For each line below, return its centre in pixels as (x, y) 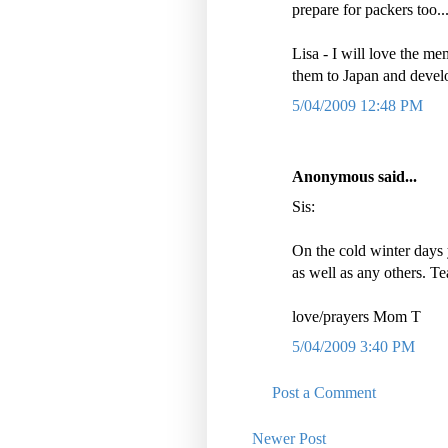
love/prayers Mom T (356, 316)
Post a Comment (324, 392)
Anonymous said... (354, 176)
